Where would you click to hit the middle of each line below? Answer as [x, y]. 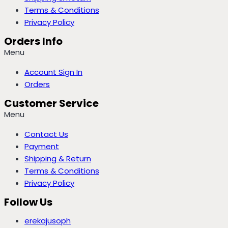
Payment [42, 146]
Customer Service [51, 103]
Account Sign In [53, 72]
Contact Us [46, 134]
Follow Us [28, 202]
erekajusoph [48, 220]
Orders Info [33, 41]
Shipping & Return [58, 158]
